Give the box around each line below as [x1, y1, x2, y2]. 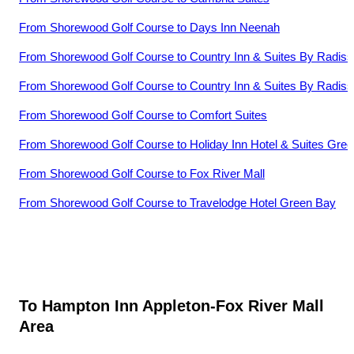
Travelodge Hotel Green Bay [190, 196, 336, 210]
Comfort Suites [190, 108, 267, 122]
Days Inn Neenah [190, 21, 280, 35]
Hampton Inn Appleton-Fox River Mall [42, 296, 324, 314]
